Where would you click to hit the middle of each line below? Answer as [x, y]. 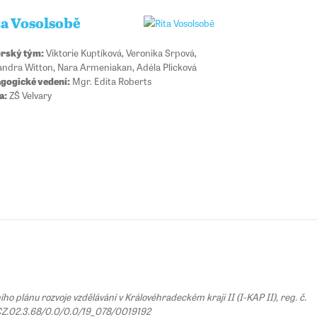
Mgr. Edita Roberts [111, 80]
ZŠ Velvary [30, 94]
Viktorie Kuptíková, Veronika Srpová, [121, 52]
